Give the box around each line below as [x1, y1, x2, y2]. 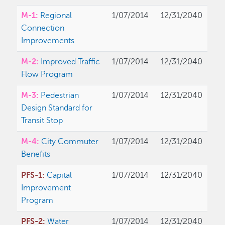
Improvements [21, 36, 75, 46]
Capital [47, 171, 72, 180]
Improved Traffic [41, 57, 100, 67]
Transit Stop [21, 116, 63, 126]
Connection [21, 24, 65, 33]
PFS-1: [21, 171, 47, 180]
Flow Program [21, 70, 73, 79]
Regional [40, 11, 72, 21]
